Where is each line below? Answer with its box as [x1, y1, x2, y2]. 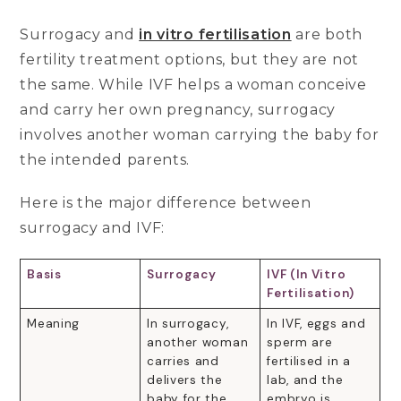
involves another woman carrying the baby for [20, 125, 380, 143]
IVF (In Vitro [267, 266, 346, 282]
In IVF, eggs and [267, 315, 366, 331]
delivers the [147, 371, 223, 388]
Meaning [27, 315, 81, 331]
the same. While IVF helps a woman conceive [20, 75, 367, 93]
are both [295, 25, 363, 43]
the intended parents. [20, 150, 194, 168]
